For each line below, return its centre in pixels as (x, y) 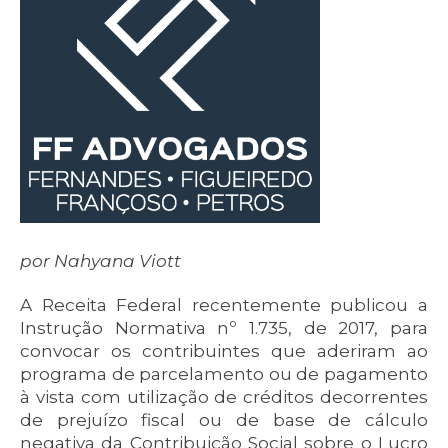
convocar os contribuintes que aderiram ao (224, 351)
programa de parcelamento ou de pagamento (224, 374)
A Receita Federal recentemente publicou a (224, 305)
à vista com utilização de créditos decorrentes (224, 397)
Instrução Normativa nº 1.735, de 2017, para (224, 328)
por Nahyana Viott (100, 261)
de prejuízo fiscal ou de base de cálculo (224, 420)
